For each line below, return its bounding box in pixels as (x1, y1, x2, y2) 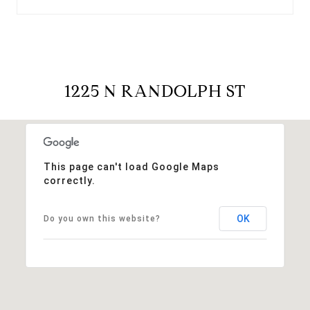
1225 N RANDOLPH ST (64, 80, 246, 102)
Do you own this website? (43, 213, 161, 224)
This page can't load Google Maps (43, 161, 219, 172)
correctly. (43, 174, 95, 186)
